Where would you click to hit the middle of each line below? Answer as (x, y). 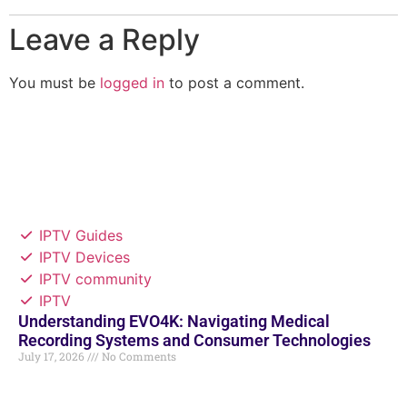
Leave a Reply (104, 39)
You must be (55, 82)
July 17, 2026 (53, 357)
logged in (132, 82)
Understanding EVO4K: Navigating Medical (174, 322)
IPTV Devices (84, 258)
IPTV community (95, 279)
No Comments (138, 357)
